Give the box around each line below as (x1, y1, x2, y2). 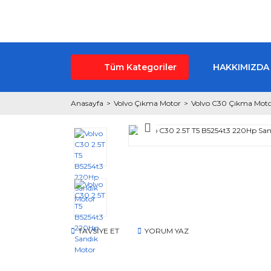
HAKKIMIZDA (213, 61, 269, 73)
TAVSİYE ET (78, 226, 119, 236)
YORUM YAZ (145, 226, 189, 236)
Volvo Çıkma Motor (114, 99, 181, 108)
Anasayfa (71, 99, 103, 108)
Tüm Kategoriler (104, 61, 177, 73)
